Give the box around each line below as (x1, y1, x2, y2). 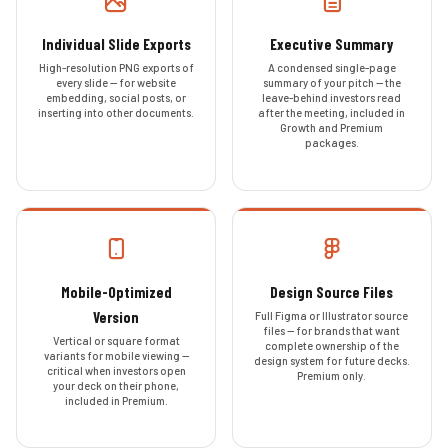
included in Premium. (64, 393, 168, 407)
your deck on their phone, (53, 378, 179, 392)
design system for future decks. (253, 353, 410, 367)
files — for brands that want (263, 323, 401, 337)
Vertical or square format (52, 333, 180, 347)
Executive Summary (270, 35, 394, 54)
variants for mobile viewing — (43, 348, 189, 362)
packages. (304, 136, 359, 150)
